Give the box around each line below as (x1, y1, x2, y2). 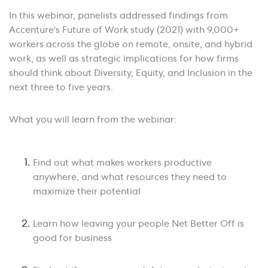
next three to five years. (9, 84, 113, 93)
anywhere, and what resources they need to (33, 173, 227, 183)
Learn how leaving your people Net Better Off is (33, 220, 244, 230)
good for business (33, 234, 112, 244)
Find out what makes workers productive (33, 159, 212, 169)
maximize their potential (33, 188, 141, 197)
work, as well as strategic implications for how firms (9, 55, 239, 65)
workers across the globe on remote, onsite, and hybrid (9, 41, 252, 50)
